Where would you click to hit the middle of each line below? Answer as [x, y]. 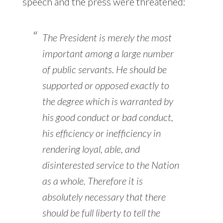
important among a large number [108, 54]
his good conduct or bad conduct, [108, 117]
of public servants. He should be [104, 69]
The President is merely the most [107, 38]
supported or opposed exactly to [106, 85]
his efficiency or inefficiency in [101, 133]
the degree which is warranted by [108, 101]
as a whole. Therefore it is [92, 181]
